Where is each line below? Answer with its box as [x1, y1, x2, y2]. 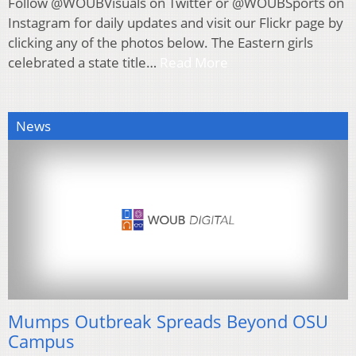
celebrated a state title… [8, 52, 160, 72]
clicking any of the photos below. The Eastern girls [8, 33, 313, 52]
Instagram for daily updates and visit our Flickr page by [8, 13, 343, 32]
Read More [160, 52, 228, 72]
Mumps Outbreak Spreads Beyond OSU [8, 308, 328, 333]
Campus [8, 328, 75, 353]
